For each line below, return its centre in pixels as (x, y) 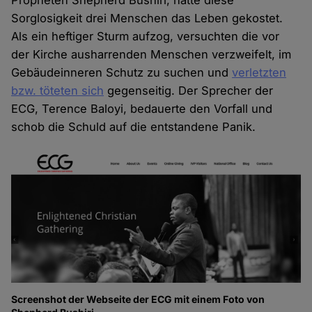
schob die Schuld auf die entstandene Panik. (134, 127)
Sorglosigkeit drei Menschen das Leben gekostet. (147, 18)
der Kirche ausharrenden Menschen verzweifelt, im (151, 55)
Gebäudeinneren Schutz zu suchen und (122, 73)
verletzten (259, 73)
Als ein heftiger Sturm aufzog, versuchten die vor (146, 37)
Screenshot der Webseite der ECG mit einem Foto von (138, 299)
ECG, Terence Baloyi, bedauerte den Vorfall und (142, 109)
